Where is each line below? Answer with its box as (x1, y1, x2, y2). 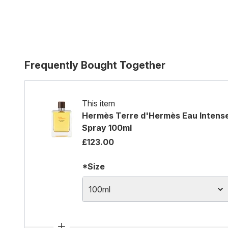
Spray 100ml (82, 123, 132, 133)
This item (82, 98, 115, 108)
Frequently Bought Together (24, 59, 165, 71)
